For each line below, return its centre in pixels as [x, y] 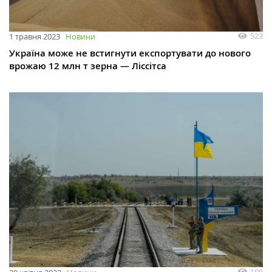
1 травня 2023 [35, 37]
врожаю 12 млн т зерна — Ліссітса [88, 66]
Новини [80, 37]
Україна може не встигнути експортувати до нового [130, 53]
